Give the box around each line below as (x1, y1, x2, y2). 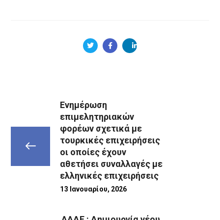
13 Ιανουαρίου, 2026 (60, 185, 127, 193)
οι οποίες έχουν (60, 146, 127, 157)
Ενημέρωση (60, 99, 108, 110)
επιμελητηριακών (60, 111, 135, 122)
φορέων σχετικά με (60, 123, 142, 134)
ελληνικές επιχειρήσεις (60, 170, 159, 181)
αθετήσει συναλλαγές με (60, 158, 163, 169)
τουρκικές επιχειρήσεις (60, 135, 161, 145)
